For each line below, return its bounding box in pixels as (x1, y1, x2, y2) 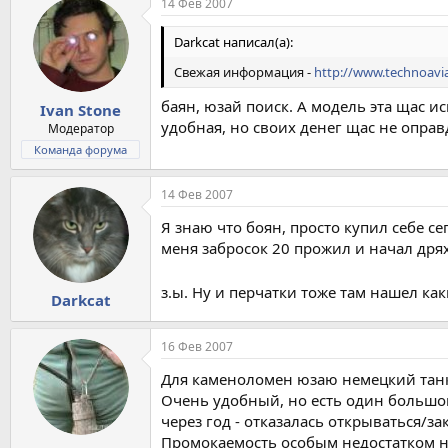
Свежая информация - (174, 63, 314, 82)
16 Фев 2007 (161, 338, 233, 356)
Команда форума (34, 141, 127, 157)
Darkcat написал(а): (174, 33, 293, 52)
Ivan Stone (40, 99, 121, 120)
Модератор (47, 119, 114, 137)
